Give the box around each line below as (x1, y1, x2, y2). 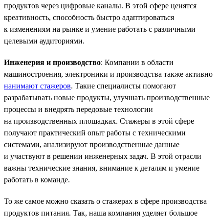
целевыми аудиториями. (4, 36, 85, 45)
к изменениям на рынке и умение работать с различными (4, 24, 196, 33)
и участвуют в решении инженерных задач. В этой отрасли (4, 152, 201, 160)
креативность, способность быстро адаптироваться (4, 13, 174, 22)
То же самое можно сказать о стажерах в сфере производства (4, 197, 207, 205)
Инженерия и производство (4, 58, 101, 66)
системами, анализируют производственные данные (4, 140, 179, 149)
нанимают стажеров (4, 81, 71, 90)
